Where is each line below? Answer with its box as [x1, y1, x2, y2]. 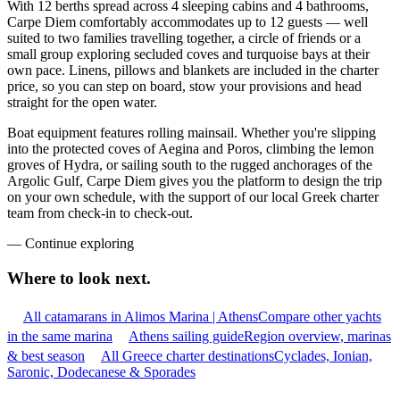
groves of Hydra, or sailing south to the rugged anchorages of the [7, 157, 372, 173]
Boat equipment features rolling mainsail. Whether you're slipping [7, 125, 376, 141]
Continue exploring [25, 236, 134, 252]
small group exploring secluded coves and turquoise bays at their [7, 46, 370, 62]
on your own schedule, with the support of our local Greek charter [7, 189, 379, 205]
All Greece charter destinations [101, 347, 274, 363]
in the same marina [7, 328, 112, 344]
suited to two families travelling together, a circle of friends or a [7, 30, 361, 46]
